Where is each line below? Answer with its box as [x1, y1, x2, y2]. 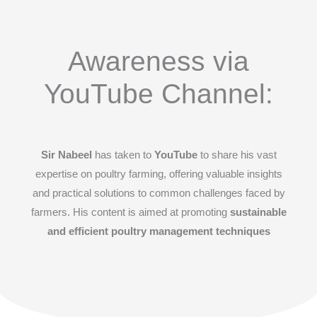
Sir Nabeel [40, 149, 92, 161]
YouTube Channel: [44, 79, 273, 110]
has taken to [91, 149, 154, 161]
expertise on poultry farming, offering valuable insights [35, 168, 282, 180]
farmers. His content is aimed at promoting [30, 207, 230, 219]
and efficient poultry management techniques [47, 226, 270, 238]
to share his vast [197, 149, 277, 161]
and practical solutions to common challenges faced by [32, 188, 285, 200]
